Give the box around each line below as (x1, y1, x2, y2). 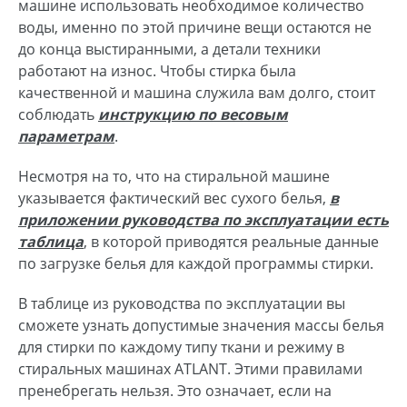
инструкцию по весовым (98, 104, 288, 125)
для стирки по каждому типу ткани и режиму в (18, 337, 344, 358)
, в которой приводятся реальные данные (84, 232, 379, 253)
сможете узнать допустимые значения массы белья (18, 315, 384, 336)
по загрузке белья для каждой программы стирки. (18, 253, 373, 274)
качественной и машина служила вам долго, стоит (18, 83, 375, 104)
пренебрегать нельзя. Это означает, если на (18, 381, 332, 402)
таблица (18, 232, 84, 253)
